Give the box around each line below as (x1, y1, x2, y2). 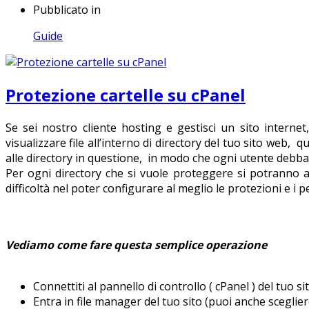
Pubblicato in (33, 2, 101, 18)
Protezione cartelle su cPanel (6, 83, 246, 106)
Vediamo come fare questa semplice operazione (6, 237, 267, 252)
